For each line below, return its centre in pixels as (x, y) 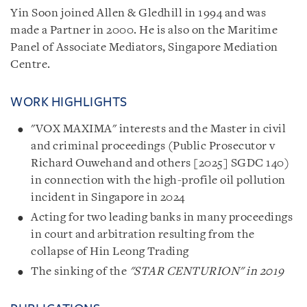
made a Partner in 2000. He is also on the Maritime (144, 30)
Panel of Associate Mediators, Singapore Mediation (144, 47)
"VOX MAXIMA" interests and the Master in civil (158, 129)
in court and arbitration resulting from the (143, 234)
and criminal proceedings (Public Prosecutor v (153, 146)
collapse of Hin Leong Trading (110, 251)
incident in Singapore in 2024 (108, 197)
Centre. (30, 64)
